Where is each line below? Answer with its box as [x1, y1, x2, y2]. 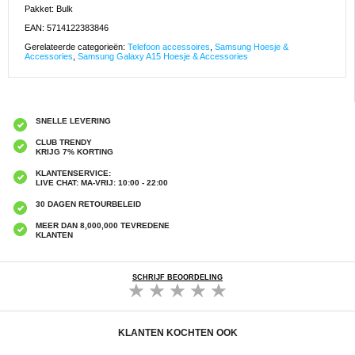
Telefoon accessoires [128, 42, 210, 52]
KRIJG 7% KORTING [36, 147, 113, 157]
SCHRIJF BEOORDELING [132, 273, 223, 282]
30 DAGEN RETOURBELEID [36, 200, 141, 209]
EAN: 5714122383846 [25, 23, 109, 33]
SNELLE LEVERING [36, 116, 111, 126]
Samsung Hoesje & [215, 42, 288, 52]
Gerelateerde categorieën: [25, 42, 128, 52]
